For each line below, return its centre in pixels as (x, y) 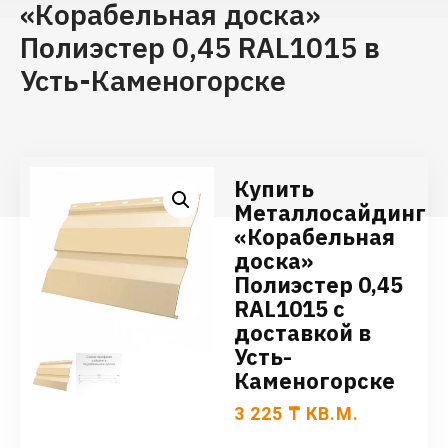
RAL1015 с (289, 309)
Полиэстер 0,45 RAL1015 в (200, 48)
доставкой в (302, 333)
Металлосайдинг (330, 213)
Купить (274, 189)
